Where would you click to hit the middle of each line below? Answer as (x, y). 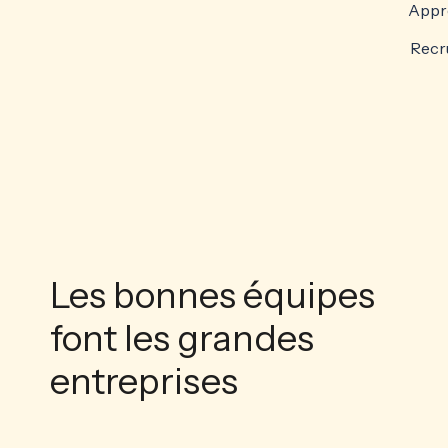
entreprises (144, 381)
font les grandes (182, 338)
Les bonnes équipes (212, 295)
